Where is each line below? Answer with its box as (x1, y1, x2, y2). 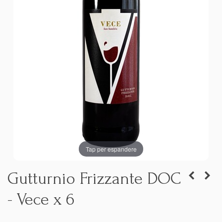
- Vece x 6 (7, 190, 74, 209)
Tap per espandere (85, 144, 137, 153)
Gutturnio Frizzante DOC (7, 169, 181, 188)
